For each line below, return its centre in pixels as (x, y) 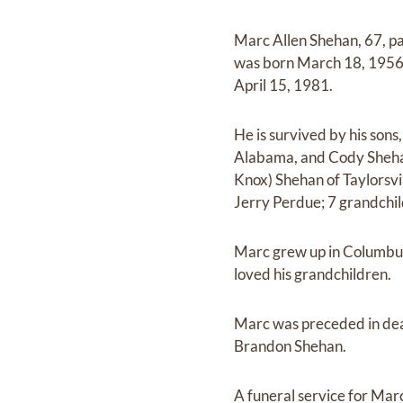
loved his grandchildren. (313, 274)
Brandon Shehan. (291, 346)
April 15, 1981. (284, 85)
